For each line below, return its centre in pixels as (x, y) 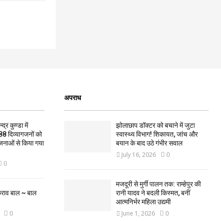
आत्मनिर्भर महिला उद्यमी (143, 202)
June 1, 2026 (138, 214)
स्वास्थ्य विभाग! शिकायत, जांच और (157, 134)
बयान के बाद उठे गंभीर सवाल (149, 143)
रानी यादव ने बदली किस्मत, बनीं (153, 193)
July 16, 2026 (138, 155)
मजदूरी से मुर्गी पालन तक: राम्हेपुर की (159, 184)
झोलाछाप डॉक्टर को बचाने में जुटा (155, 126)
